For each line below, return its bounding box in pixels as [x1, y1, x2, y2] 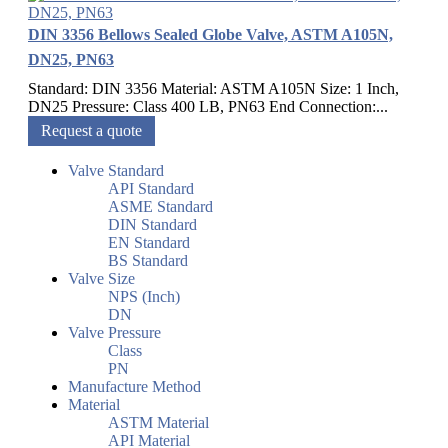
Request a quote [41, 122, 142, 140]
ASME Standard [108, 198, 213, 216]
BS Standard [108, 252, 188, 270]
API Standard [108, 180, 194, 198]
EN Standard [108, 234, 190, 252]
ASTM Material [108, 414, 209, 432]
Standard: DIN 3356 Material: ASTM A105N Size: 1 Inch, [28, 80, 399, 98]
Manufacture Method [68, 378, 201, 396]
